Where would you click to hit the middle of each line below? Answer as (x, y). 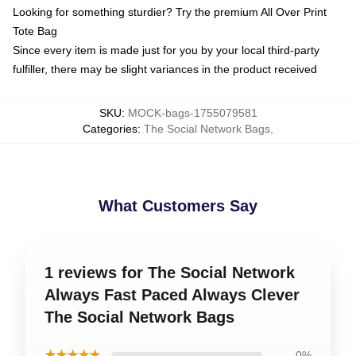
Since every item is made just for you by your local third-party (166, 50)
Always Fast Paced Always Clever (172, 295)
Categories (110, 129)
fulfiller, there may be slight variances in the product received (165, 69)
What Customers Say (178, 206)
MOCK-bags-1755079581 (192, 113)
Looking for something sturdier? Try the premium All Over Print (170, 12)
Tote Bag (35, 31)
